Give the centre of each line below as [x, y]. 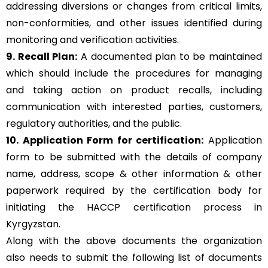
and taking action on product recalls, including [134, 90]
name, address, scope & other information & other [134, 174]
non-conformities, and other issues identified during [134, 23]
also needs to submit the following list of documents [134, 258]
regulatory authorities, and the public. [94, 124]
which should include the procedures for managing [134, 74]
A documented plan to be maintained [170, 57]
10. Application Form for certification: [105, 141]
